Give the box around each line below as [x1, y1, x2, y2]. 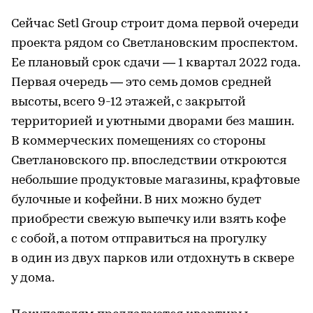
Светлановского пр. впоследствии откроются [11, 154, 286, 168]
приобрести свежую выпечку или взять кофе [11, 213, 286, 227]
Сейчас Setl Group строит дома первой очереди [11, 17, 299, 31]
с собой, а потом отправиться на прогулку [11, 233, 266, 247]
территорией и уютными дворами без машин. [11, 115, 293, 129]
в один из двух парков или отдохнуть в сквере [11, 252, 294, 266]
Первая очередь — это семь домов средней [11, 76, 272, 90]
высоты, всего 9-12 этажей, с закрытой [11, 96, 246, 110]
